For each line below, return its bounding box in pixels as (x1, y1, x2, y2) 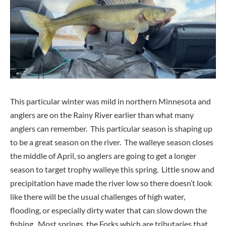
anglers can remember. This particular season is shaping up (10, 124, 212, 134)
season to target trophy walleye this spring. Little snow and (10, 164, 214, 175)
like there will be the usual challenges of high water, (10, 192, 185, 202)
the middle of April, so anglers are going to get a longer (10, 151, 196, 161)
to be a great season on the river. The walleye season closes (10, 137, 213, 147)
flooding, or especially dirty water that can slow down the (10, 205, 207, 215)
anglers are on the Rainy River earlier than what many (10, 110, 194, 120)
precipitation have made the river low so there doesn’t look (10, 178, 212, 188)
